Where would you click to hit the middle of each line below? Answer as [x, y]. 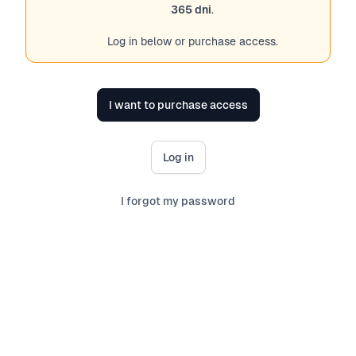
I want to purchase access [178, 105]
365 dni [191, 10]
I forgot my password [178, 201]
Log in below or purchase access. [192, 41]
